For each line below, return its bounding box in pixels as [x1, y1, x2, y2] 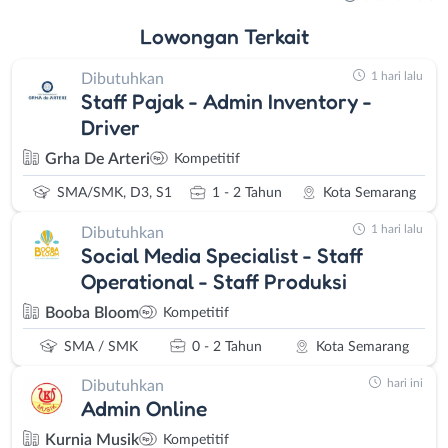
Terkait [243, 22, 309, 49]
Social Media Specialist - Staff [81, 241, 363, 268]
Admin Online [81, 395, 207, 422]
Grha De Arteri [45, 151, 150, 168]
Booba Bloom [45, 304, 139, 321]
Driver [81, 114, 140, 141]
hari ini [387, 376, 423, 389]
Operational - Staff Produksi [81, 267, 347, 294]
